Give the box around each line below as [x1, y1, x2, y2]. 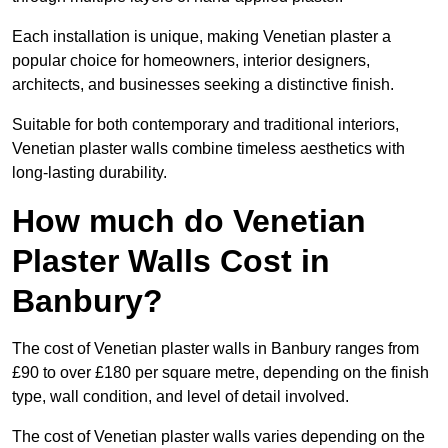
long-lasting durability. [12, 164, 167, 182]
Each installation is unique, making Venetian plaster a [12, 28, 391, 46]
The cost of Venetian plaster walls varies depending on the [12, 428, 425, 446]
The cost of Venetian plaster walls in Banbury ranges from [12, 340, 419, 358]
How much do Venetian [12, 203, 366, 240]
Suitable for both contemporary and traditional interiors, [12, 116, 399, 134]
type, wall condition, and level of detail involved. [12, 388, 349, 406]
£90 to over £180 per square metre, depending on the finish [12, 364, 429, 382]
